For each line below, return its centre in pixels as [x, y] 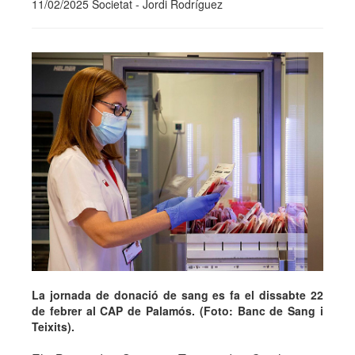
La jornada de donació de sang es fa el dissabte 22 [177, 295]
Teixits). [53, 327]
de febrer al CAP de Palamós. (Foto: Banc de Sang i [177, 311]
